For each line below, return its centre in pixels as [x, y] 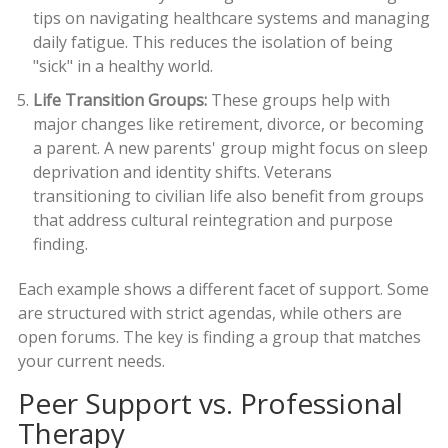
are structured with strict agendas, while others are [209, 312]
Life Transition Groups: [119, 99]
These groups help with [298, 99]
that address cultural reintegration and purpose [212, 219]
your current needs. [91, 360]
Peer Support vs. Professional [210, 402]
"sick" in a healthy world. [122, 65]
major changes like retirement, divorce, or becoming [228, 123]
